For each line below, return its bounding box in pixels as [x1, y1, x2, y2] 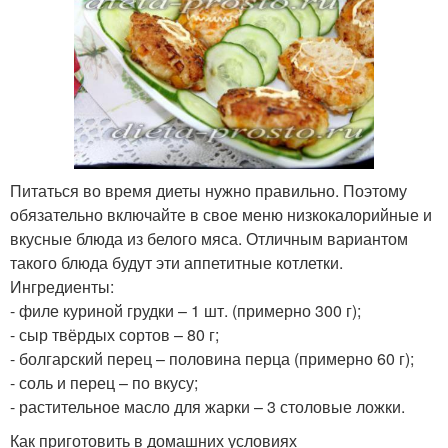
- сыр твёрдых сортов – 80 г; [10, 322, 219, 346]
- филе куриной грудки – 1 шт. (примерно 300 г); [10, 298, 361, 322]
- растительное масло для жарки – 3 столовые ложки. [10, 394, 405, 418]
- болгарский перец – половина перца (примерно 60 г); [10, 346, 414, 370]
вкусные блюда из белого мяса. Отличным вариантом [10, 226, 408, 250]
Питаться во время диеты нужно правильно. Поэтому [10, 178, 407, 202]
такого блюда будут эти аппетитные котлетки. [10, 250, 343, 274]
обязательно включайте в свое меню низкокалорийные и [10, 202, 432, 226]
